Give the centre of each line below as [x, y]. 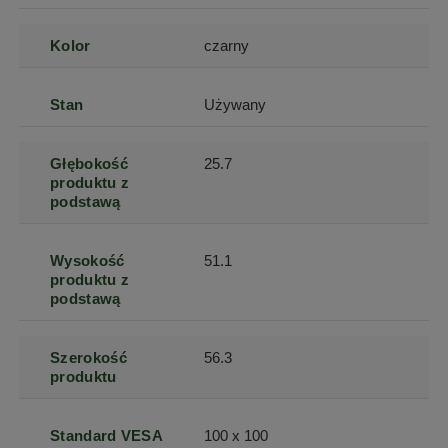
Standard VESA [107, 435]
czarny [227, 45]
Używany [235, 104]
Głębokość [89, 163]
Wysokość [87, 260]
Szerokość [88, 357]
